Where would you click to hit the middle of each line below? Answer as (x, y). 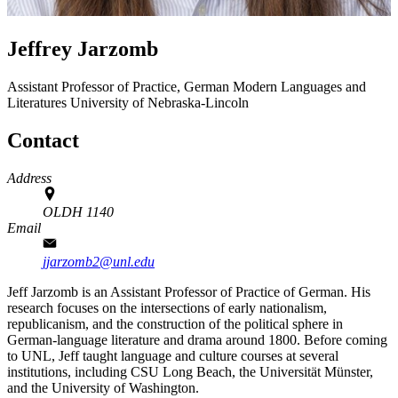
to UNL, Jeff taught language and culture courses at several (173, 355)
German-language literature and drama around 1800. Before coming (197, 339)
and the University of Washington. (103, 387)
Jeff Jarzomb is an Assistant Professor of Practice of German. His (189, 291)
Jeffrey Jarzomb (83, 48)
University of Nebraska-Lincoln (159, 102)
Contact (43, 140)
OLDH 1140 (78, 211)
